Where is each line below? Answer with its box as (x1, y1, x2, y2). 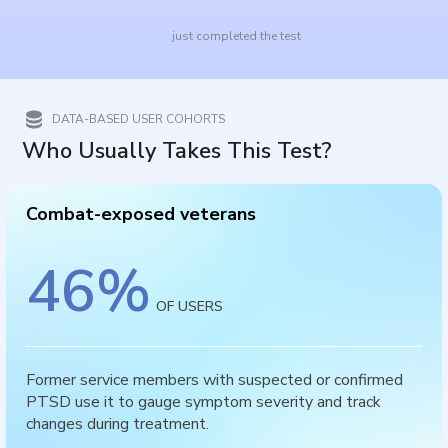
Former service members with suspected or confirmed (26, 369, 404, 391)
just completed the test (172, 28, 301, 44)
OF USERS (156, 297, 224, 316)
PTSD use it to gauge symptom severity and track (26, 391, 382, 413)
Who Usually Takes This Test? (22, 136, 333, 166)
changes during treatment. (26, 413, 210, 435)
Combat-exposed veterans (26, 202, 257, 226)
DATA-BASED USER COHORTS (52, 111, 226, 127)
